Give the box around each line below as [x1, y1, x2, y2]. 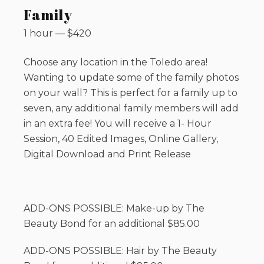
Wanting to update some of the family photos [24, 72, 239, 84]
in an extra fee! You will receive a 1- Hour [24, 118, 212, 130]
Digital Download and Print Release [24, 148, 191, 160]
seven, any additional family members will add [24, 103, 239, 114]
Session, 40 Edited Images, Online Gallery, [24, 133, 218, 145]
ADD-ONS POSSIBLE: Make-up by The [24, 203, 204, 214]
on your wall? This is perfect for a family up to [24, 87, 237, 99]
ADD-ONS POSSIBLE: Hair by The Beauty [24, 245, 217, 257]
